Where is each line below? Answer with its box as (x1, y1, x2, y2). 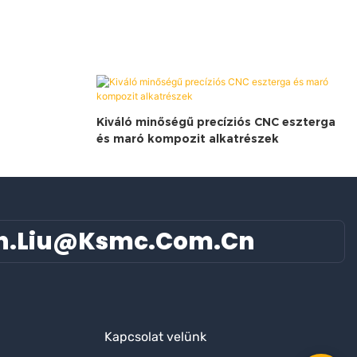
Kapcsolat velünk (104, 328, 207, 344)
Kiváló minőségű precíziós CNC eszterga (96, 115, 335, 129)
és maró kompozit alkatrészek (96, 131, 279, 146)
